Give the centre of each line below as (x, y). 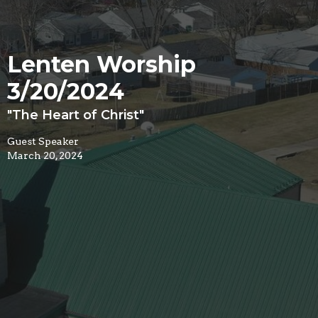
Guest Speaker (43, 141)
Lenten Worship (102, 64)
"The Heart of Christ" (76, 115)
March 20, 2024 (45, 155)
